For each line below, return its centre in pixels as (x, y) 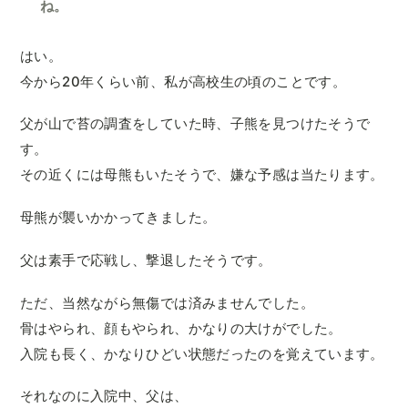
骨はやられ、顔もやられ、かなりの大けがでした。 (181, 328)
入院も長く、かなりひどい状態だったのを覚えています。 (202, 353)
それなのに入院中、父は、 (104, 396)
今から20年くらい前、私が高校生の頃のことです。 (183, 81)
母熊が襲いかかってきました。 (118, 218)
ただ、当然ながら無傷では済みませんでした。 (167, 302)
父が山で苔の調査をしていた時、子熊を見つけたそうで (195, 124)
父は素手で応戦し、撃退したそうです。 (146, 260)
